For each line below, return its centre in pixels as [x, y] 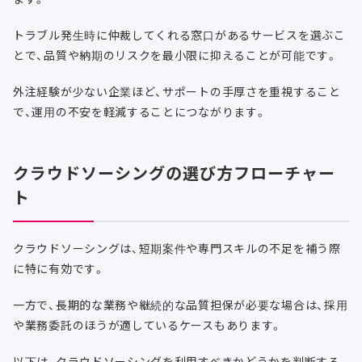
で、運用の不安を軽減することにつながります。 [140, 112]
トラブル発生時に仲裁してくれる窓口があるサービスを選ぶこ [179, 35]
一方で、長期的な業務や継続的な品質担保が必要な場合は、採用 [181, 305]
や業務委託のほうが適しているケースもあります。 [148, 325]
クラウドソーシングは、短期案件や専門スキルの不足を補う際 [177, 248]
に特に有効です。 [59, 269]
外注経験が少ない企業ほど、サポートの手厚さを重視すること [177, 92]
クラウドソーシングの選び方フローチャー [174, 173]
